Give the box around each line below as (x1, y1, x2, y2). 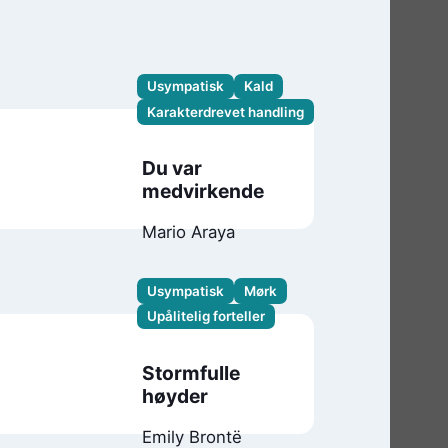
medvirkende (142, 179, 265, 204)
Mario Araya (142, 222, 236, 243)
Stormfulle (142, 360, 241, 385)
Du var (142, 156, 203, 181)
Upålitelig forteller (146, 308, 265, 325)
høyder (142, 383, 209, 408)
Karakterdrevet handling (146, 103, 304, 120)
